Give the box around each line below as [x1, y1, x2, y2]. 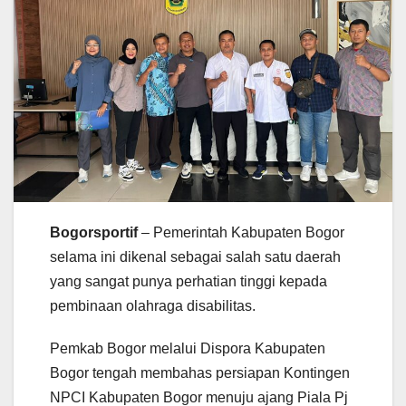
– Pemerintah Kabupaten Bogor [138, 224, 344, 240]
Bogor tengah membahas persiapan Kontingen [50, 364, 350, 381]
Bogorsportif [50, 224, 138, 240]
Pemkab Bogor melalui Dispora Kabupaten [50, 340, 325, 356]
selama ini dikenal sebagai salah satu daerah [50, 248, 341, 265]
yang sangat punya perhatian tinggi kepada [50, 273, 327, 289]
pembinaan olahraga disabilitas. [50, 297, 256, 314]
